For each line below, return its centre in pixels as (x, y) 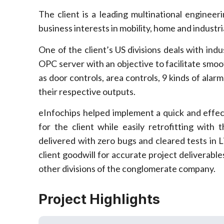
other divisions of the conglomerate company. (127, 169)
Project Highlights (99, 199)
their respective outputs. (87, 91)
